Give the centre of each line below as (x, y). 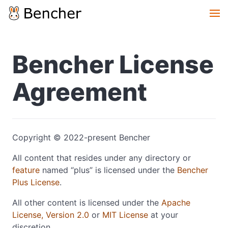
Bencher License (113, 64)
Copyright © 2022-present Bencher (81, 137)
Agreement (80, 92)
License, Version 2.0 (51, 215)
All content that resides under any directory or (102, 158)
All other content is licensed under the (87, 203)
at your (163, 215)
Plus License (36, 182)
